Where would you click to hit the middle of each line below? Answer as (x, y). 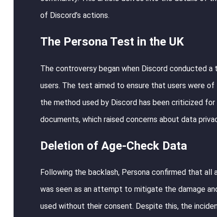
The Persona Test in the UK (112, 41)
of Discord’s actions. (75, 15)
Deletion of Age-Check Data (114, 146)
